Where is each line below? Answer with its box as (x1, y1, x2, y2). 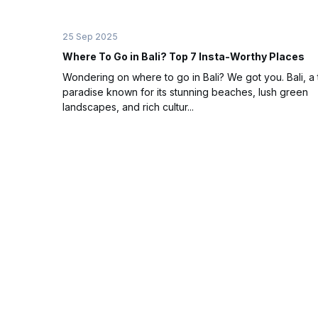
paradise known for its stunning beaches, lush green (62, 85, 308, 98)
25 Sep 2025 (62, 31, 118, 42)
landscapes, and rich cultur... (62, 100, 194, 113)
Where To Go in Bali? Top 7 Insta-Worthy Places (62, 50, 305, 62)
